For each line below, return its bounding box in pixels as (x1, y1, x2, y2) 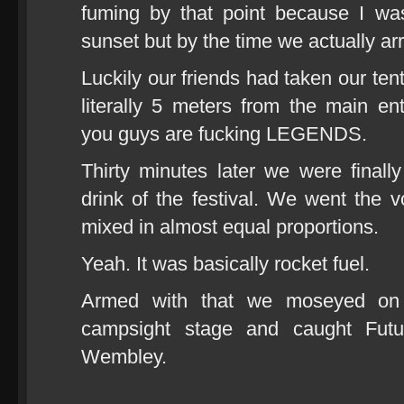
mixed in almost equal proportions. (81, 216, 379, 238)
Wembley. (81, 345, 167, 368)
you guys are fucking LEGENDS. (81, 123, 367, 145)
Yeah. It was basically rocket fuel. (81, 252, 370, 275)
